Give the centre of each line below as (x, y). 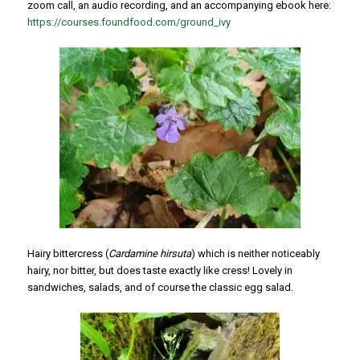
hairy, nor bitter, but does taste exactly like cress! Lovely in (160, 271)
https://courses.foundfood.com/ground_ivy (129, 22)
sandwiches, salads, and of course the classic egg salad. (160, 288)
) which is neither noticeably (255, 254)
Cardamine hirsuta (149, 254)
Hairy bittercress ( (67, 254)
